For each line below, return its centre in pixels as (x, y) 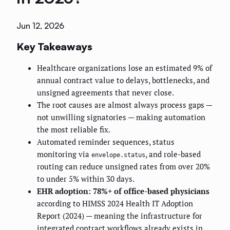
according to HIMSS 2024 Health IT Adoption (115, 204)
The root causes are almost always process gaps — (124, 105)
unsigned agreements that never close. (106, 93)
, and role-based (173, 154)
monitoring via (64, 154)
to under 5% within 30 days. (86, 179)
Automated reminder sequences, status (106, 142)
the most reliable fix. (74, 130)
